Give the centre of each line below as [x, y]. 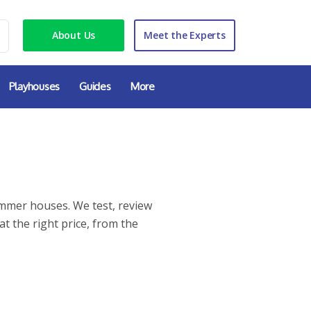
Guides [95, 86]
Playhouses [34, 86]
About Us [74, 35]
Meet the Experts [185, 35]
